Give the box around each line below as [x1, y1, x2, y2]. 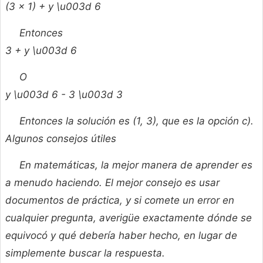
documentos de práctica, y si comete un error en [5, 194, 234, 207]
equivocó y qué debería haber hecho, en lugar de [5, 230, 237, 242]
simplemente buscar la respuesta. [5, 247, 165, 259]
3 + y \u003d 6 [5, 45, 77, 57]
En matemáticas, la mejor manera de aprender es [19, 159, 252, 171]
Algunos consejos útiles [5, 133, 116, 145]
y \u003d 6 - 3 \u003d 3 [5, 89, 123, 101]
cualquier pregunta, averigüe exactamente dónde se [5, 212, 252, 224]
